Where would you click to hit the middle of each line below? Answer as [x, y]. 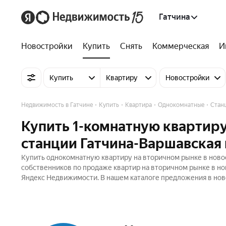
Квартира [138, 105]
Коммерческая [181, 46]
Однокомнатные [181, 105]
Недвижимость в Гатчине [57, 105]
